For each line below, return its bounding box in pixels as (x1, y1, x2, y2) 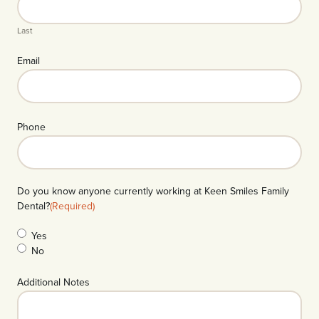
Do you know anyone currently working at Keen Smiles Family (17, 183, 289, 198)
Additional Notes (17, 274, 90, 289)
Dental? (17, 198, 50, 213)
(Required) (50, 198, 95, 213)
